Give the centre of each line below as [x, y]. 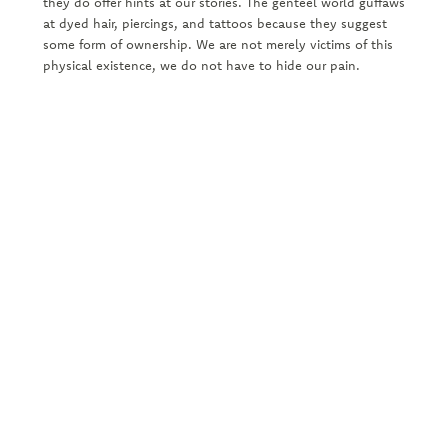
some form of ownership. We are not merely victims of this [217, 44]
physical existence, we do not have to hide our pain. [203, 65]
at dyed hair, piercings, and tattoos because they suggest [214, 23]
